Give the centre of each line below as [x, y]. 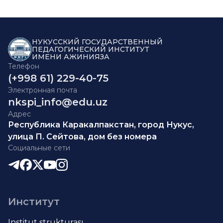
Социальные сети [39, 148]
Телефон [24, 66]
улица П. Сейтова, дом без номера [82, 137]
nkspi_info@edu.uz [58, 102]
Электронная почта [43, 90]
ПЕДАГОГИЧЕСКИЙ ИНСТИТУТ [91, 49]
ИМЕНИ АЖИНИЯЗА [71, 56]
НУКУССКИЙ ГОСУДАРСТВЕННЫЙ [97, 42]
